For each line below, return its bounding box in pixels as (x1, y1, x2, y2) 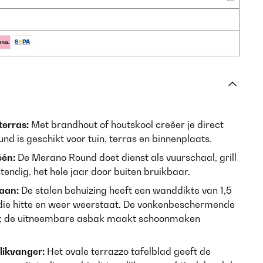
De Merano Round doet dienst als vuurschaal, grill (15, 151, 237, 163)
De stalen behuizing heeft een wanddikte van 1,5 (19, 184, 232, 196)
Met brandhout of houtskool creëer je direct (29, 119, 224, 130)
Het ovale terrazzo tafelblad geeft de (45, 245, 211, 257)
